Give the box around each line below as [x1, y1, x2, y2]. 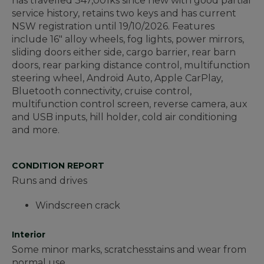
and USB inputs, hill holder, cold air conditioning [12, 111, 237, 123]
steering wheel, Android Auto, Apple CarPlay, [12, 72, 223, 84]
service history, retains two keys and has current [12, 8, 236, 19]
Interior [12, 229, 45, 240]
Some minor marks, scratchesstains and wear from [12, 244, 246, 256]
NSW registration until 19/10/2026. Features [12, 21, 214, 32]
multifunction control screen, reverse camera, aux [12, 98, 247, 110]
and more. [12, 124, 60, 136]
